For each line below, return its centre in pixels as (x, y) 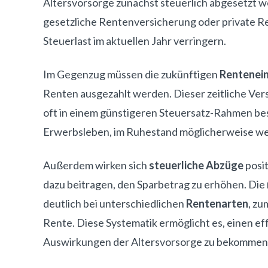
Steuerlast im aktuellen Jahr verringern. (135, 41)
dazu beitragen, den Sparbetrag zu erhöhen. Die (155, 184)
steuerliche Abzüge (196, 165)
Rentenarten (217, 203)
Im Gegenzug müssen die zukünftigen (131, 74)
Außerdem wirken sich (96, 165)
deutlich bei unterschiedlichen (115, 203)
